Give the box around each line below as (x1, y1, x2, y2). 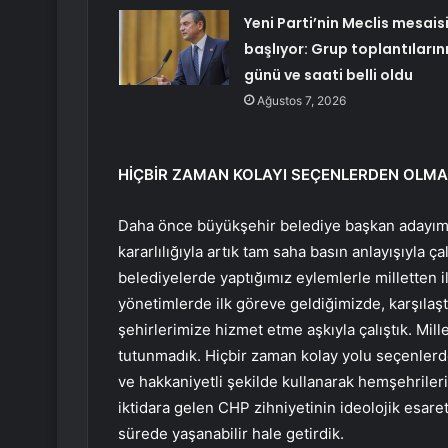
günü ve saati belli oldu (243, 65, 413, 86)
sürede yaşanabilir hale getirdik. (118, 424, 344, 444)
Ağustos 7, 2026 (256, 93, 346, 109)
